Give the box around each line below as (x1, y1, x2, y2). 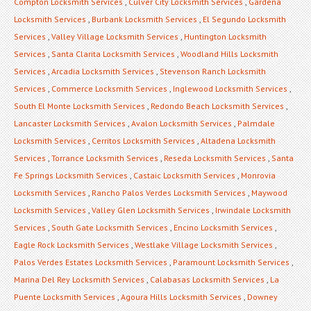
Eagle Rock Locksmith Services (14, 239, 129, 250)
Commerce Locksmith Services (51, 83, 167, 94)
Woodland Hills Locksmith (180, 48, 278, 59)
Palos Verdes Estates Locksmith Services (14, 256, 167, 267)
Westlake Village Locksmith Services (135, 239, 273, 250)
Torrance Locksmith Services (51, 152, 158, 163)
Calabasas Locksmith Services (150, 274, 264, 285)
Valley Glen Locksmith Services (92, 204, 210, 215)
